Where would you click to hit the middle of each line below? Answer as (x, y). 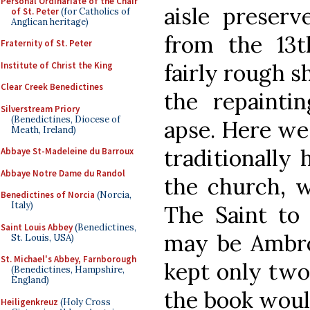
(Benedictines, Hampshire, (68, 270)
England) (30, 280)
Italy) (22, 205)
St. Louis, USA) (43, 237)
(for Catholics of (94, 11)
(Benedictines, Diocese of (66, 119)
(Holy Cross (84, 302)
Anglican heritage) (50, 21)
